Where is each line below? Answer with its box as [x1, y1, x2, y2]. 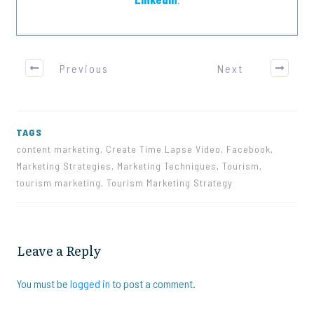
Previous [59, 61, 109, 75]
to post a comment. [110, 277, 196, 291]
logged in [70, 277, 111, 291]
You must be [16, 277, 71, 291]
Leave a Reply [17, 241, 102, 261]
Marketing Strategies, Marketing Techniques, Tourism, [16, 160, 263, 172]
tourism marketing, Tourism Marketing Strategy [16, 177, 233, 189]
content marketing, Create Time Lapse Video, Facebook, [16, 143, 274, 156]
